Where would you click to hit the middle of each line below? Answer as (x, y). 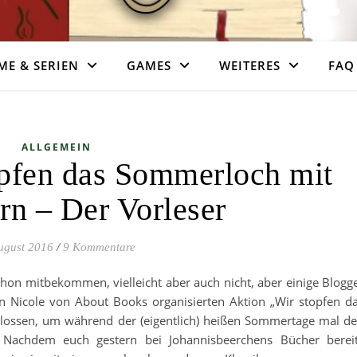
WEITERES (249, 65)
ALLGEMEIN (56, 147)
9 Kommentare (99, 247)
